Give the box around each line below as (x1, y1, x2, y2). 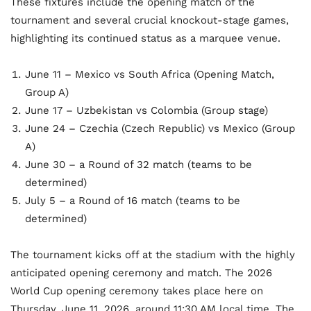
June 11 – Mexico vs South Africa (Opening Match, (25, 68, 274, 81)
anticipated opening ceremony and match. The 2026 (10, 267, 272, 280)
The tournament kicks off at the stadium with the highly (10, 249, 295, 262)
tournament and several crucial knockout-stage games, (10, 14, 289, 27)
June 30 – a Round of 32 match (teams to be (25, 158, 252, 171)
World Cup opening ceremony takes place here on (10, 285, 263, 298)
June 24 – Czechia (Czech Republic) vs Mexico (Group (25, 122, 295, 135)
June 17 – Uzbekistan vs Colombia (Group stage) (25, 104, 268, 117)
